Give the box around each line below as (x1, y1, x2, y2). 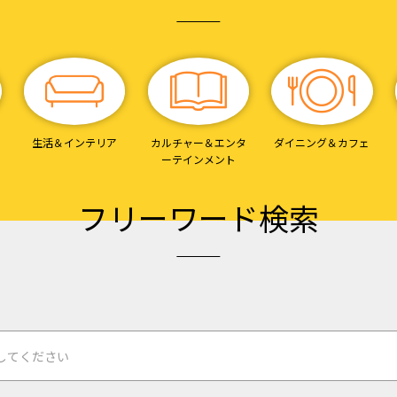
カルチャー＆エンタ (150, 134, 246, 150)
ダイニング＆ (274, 134, 339, 150)
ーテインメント (160, 151, 236, 167)
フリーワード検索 (78, 195, 319, 239)
